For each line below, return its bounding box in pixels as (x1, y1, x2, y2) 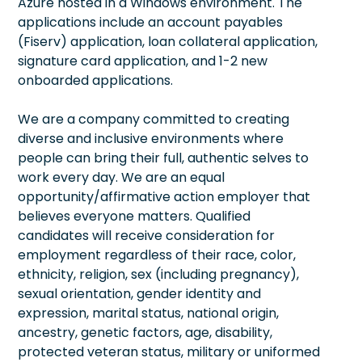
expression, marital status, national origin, (18, 303, 279, 322)
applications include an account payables (18, 12, 283, 32)
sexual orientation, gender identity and (18, 284, 261, 303)
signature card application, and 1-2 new (18, 51, 267, 70)
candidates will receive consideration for (18, 225, 275, 245)
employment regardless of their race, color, (18, 245, 296, 264)
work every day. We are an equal (18, 167, 225, 187)
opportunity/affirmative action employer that (18, 187, 310, 206)
